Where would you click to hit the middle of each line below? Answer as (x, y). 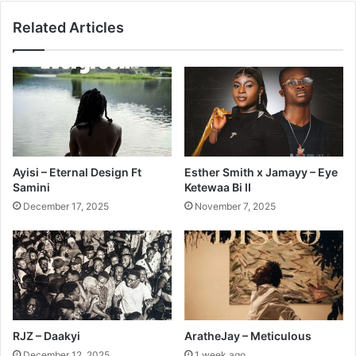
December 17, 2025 (66, 206)
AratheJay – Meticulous (248, 335)
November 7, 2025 (235, 206)
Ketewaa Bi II (218, 187)
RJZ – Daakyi (46, 335)
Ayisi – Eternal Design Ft (77, 172)
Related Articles (68, 27)
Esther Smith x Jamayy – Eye (261, 172)
